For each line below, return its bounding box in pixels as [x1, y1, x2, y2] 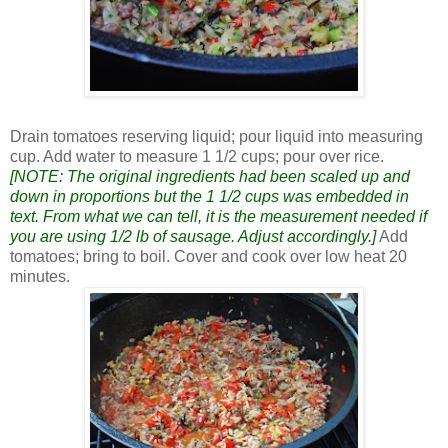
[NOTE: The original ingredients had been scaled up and [10, 167, 410, 185]
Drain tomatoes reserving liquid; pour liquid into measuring [10, 127, 423, 145]
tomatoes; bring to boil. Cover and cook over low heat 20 [10, 247, 407, 265]
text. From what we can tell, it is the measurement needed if [10, 207, 427, 225]
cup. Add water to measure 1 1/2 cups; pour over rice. [10, 147, 384, 165]
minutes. [10, 267, 70, 285]
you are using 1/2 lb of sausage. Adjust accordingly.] [10, 227, 376, 245]
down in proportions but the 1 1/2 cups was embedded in [10, 187, 409, 205]
